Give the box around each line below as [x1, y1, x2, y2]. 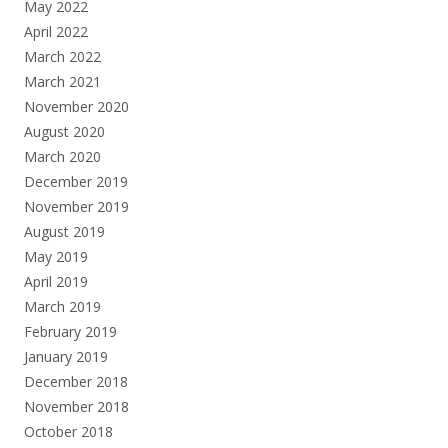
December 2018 [24, 371, 128, 391]
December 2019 [24, 171, 128, 191]
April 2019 [24, 271, 88, 291]
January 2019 [24, 346, 108, 366]
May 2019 [24, 246, 88, 266]
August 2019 [24, 221, 105, 241]
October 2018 [24, 421, 113, 441]
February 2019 [24, 321, 117, 341]
